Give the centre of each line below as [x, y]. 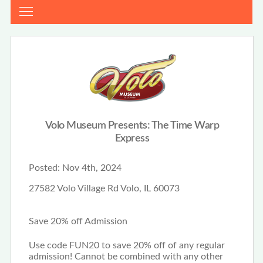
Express [132, 139]
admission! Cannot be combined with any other [126, 256]
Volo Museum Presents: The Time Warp [132, 126]
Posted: [44, 168]
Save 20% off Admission [78, 222]
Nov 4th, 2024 [90, 168]
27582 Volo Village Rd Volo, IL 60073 [104, 189]
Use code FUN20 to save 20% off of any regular [127, 245]
